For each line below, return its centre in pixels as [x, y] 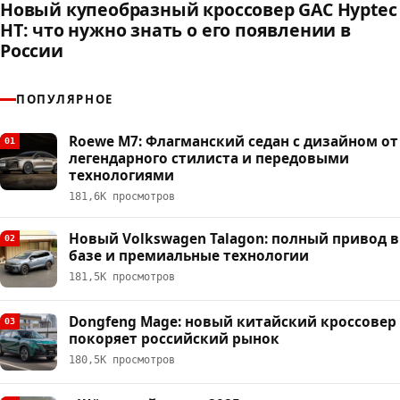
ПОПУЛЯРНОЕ [65, 100]
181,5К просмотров [122, 277]
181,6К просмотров [122, 197]
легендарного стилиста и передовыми [209, 159]
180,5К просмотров [122, 360]
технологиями [121, 176]
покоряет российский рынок [174, 339]
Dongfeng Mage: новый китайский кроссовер [233, 322]
